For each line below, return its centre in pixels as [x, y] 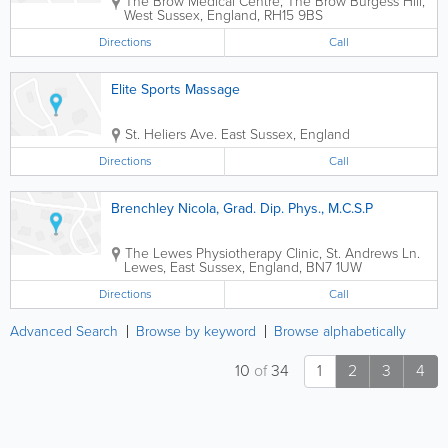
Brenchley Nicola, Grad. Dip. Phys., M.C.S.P [242, 208]
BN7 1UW [334, 267]
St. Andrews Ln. [373, 253]
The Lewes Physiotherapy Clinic [222, 253]
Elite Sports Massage [175, 89]
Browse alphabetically [340, 331]
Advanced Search [64, 331]
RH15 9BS [293, 15]
